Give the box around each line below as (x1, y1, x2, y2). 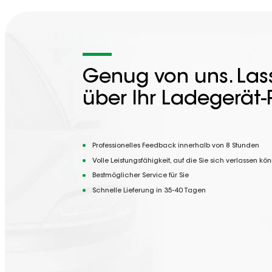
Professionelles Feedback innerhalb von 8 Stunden (92, 142, 259, 149)
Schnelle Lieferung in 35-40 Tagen (92, 187, 206, 194)
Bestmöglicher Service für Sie (92, 172, 189, 180)
